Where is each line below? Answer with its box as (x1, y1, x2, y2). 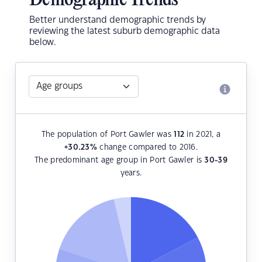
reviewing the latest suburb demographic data (29, 27, 220, 36)
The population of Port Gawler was (41, 131, 174, 139)
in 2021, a (184, 131, 221, 139)
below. (29, 38, 56, 47)
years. (120, 170, 142, 177)
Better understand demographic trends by (29, 16, 206, 25)
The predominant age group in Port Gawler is (35, 157, 205, 164)
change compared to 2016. (96, 144, 198, 151)
